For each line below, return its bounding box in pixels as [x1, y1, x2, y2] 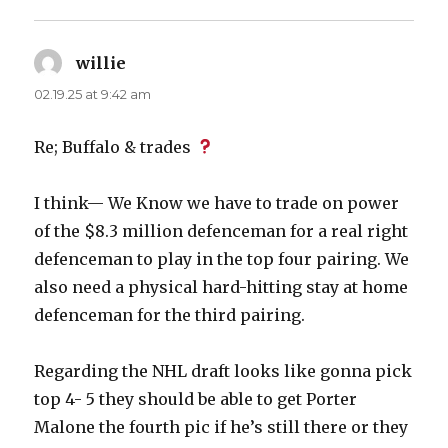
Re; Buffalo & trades [34, 136, 196, 157]
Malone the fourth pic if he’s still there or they [34, 416, 409, 437]
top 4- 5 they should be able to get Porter [34, 388, 358, 409]
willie [76, 52, 127, 73]
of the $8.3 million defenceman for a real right [34, 220, 409, 241]
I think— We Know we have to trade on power [34, 192, 400, 213]
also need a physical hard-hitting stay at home [34, 276, 409, 297]
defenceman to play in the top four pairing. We [34, 248, 410, 269]
